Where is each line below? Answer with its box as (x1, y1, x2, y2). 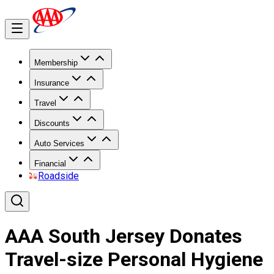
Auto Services (34, 139, 84, 148)
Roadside (38, 170, 79, 182)
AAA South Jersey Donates (5, 224, 242, 248)
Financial (34, 159, 66, 168)
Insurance (34, 78, 69, 87)
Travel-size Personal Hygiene (5, 248, 263, 272)
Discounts (34, 119, 70, 128)
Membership (34, 58, 78, 67)
